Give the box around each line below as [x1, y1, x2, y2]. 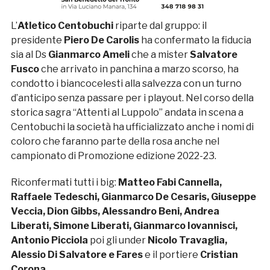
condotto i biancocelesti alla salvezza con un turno [10, 78, 242, 90]
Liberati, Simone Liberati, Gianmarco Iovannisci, [10, 220, 237, 232]
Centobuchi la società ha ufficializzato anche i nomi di [10, 121, 254, 133]
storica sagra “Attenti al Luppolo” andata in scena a [10, 107, 243, 119]
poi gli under [89, 234, 148, 246]
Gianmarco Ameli [48, 49, 130, 61]
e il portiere [142, 249, 200, 261]
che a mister [129, 49, 190, 61]
